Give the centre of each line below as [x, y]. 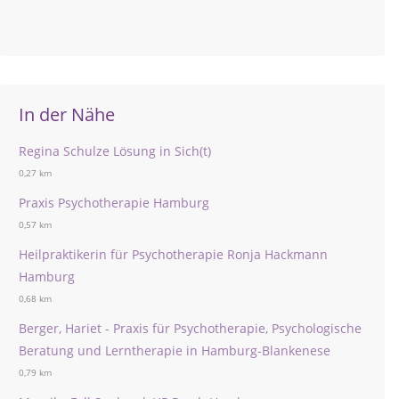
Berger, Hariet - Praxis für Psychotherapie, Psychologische [190, 328]
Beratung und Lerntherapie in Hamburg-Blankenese [175, 350]
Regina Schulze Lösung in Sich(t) [115, 151]
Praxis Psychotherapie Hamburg [114, 203]
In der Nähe [67, 114]
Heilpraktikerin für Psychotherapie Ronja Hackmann [173, 254]
